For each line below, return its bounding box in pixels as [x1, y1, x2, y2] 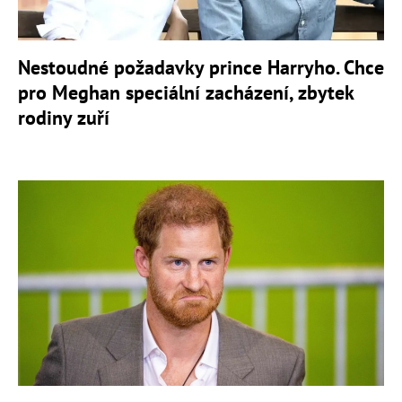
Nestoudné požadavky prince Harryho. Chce [18, 54, 384, 80]
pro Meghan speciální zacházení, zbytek [18, 79, 354, 105]
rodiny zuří [18, 104, 109, 130]
